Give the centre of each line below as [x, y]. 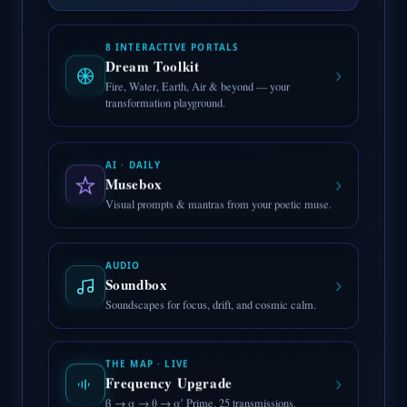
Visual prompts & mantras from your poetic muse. [218, 205]
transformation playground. [165, 106]
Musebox [134, 185]
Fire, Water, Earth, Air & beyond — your [197, 90]
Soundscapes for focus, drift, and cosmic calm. [210, 302]
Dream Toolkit [152, 70]
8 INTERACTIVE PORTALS [172, 51]
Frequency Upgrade [169, 379]
